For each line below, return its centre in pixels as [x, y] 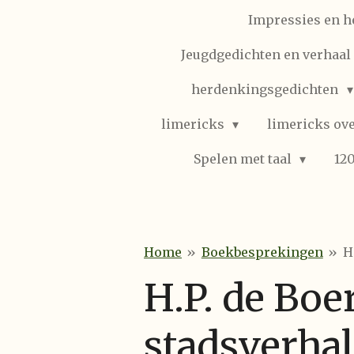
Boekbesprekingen [262, 252]
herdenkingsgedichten [267, 89]
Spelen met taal [244, 159]
